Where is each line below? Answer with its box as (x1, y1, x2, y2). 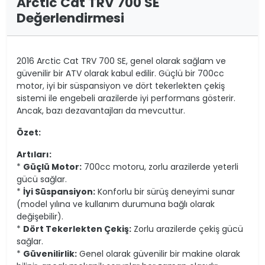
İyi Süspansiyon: (23, 186, 95, 198)
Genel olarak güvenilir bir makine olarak (77, 248, 240, 260)
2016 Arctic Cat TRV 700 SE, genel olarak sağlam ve (17, 55, 226, 67)
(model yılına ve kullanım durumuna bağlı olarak (17, 198, 215, 211)
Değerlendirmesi (17, 9, 124, 28)
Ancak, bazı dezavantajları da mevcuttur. (17, 105, 185, 117)
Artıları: (17, 148, 51, 161)
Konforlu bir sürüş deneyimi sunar (95, 186, 235, 198)
